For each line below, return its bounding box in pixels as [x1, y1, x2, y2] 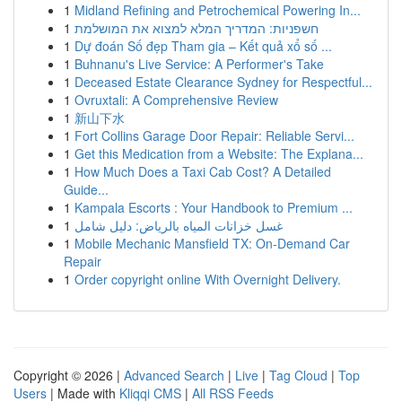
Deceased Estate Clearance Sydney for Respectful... [74, 73, 372, 91]
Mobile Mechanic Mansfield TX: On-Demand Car [74, 234, 350, 252]
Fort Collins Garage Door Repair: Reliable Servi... [74, 127, 354, 144]
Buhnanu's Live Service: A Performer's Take [74, 55, 324, 73]
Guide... [64, 180, 109, 198]
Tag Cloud [269, 366, 328, 384]
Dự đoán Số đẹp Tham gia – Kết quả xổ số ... [74, 37, 332, 55]
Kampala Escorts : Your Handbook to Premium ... [74, 198, 353, 216]
